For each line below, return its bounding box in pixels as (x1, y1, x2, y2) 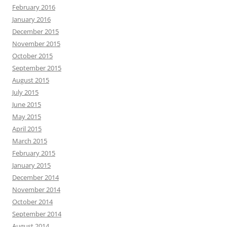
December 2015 (12, 27, 59, 36)
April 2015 (12, 124, 42, 133)
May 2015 (12, 112, 41, 121)
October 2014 (12, 197, 53, 206)
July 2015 (12, 88, 39, 97)
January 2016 (12, 15, 51, 24)
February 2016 (12, 3, 55, 12)
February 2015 (12, 148, 55, 158)
